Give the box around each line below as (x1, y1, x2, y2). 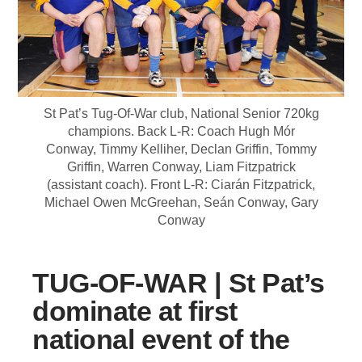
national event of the (32, 323, 290, 355)
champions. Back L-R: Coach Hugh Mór (67, 124, 295, 138)
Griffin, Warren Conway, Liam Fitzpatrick (66, 159, 296, 174)
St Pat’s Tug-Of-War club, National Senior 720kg (43, 106, 319, 120)
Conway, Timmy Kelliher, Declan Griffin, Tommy (45, 141, 317, 156)
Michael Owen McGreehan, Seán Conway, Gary (44, 195, 318, 209)
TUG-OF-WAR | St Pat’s (32, 267, 325, 298)
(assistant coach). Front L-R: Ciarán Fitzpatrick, (47, 177, 315, 192)
